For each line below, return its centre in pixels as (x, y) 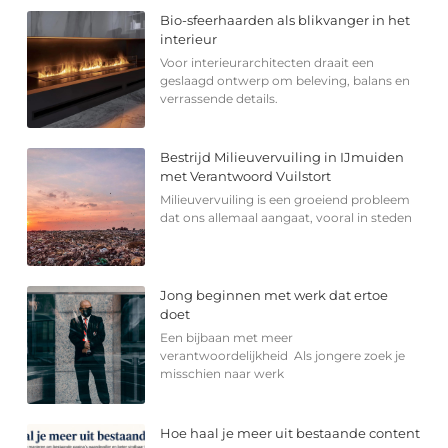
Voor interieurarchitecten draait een (267, 62)
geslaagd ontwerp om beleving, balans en (285, 80)
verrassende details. (219, 98)
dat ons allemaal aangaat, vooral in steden (286, 218)
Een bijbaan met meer (227, 338)
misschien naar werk (222, 374)
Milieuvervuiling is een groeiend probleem (285, 200)
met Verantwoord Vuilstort (246, 176)
